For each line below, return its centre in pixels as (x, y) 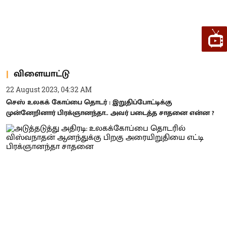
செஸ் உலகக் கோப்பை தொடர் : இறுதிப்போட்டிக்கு (89, 102)
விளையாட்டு (42, 74)
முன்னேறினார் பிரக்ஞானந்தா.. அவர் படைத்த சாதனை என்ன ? (110, 113)
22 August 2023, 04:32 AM (49, 89)
